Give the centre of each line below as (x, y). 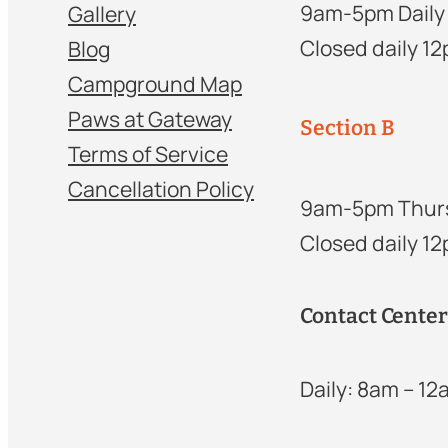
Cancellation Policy (161, 188)
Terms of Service (148, 153)
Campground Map (155, 83)
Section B (347, 127)
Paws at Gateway (150, 118)
